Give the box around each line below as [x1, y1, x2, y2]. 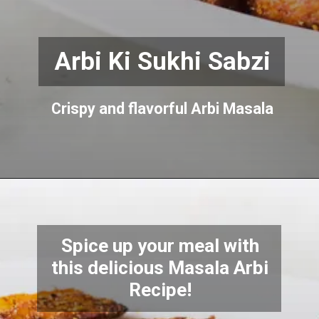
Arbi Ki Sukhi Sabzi [55, 46, 271, 75]
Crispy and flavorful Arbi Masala [51, 100, 273, 117]
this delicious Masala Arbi [51, 256, 269, 278]
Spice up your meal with [61, 234, 259, 256]
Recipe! [128, 278, 192, 300]
